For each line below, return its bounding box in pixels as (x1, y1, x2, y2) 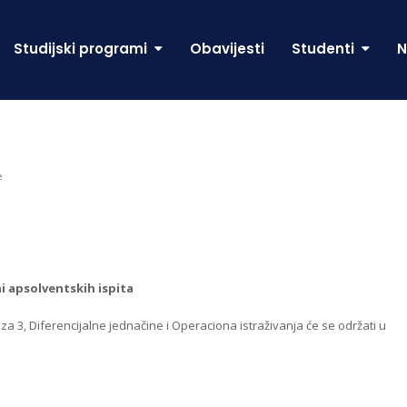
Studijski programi (14, 39, 151, 58)
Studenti (292, 39, 358, 58)
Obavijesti (190, 39, 264, 58)
